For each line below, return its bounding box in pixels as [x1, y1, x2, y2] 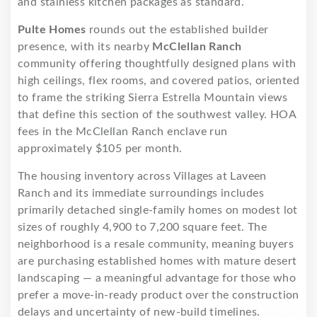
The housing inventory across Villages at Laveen [18, 171, 267, 183]
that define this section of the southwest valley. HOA [18, 109, 296, 121]
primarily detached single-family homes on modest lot [18, 204, 298, 217]
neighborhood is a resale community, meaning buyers [18, 238, 294, 250]
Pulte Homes [18, 24, 86, 36]
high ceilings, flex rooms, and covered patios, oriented [18, 75, 299, 87]
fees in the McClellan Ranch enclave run [18, 126, 228, 138]
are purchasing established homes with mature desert [18, 255, 297, 267]
